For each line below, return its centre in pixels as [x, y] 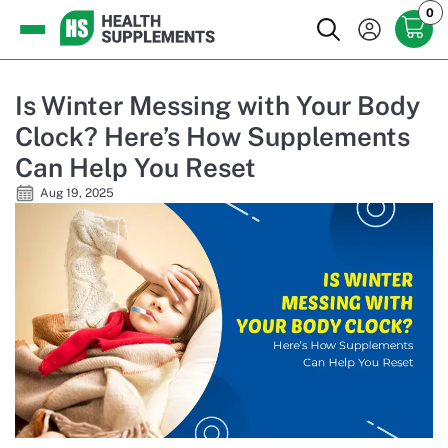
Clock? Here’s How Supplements [212, 136]
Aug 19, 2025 [77, 192]
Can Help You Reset [135, 167]
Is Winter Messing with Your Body [217, 105]
